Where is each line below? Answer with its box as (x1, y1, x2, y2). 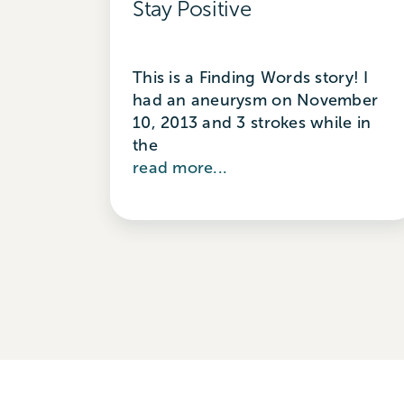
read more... (132, 158, 228, 177)
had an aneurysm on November (132, 90, 379, 109)
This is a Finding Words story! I (132, 68, 369, 87)
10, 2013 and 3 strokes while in (132, 113, 372, 132)
